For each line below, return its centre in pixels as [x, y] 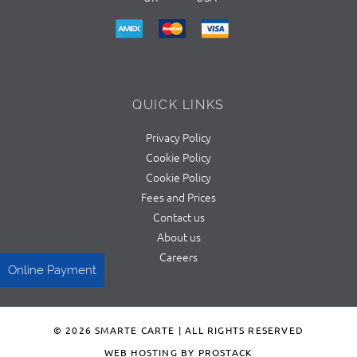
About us [178, 236]
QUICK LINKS [178, 104]
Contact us [178, 216]
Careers [178, 256]
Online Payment [52, 271]
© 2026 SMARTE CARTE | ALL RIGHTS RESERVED [178, 330]
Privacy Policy [178, 137]
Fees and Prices [178, 196]
